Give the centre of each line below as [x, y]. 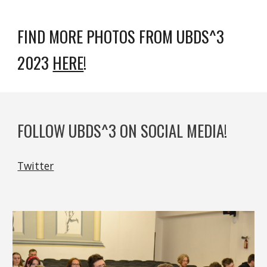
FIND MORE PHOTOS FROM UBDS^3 [121, 36]
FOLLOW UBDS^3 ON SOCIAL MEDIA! [122, 131]
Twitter [36, 166]
